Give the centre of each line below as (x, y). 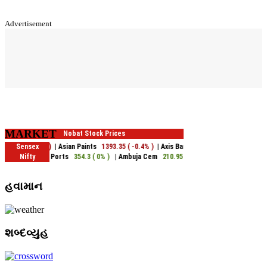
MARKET (31, 133)
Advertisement (28, 23)
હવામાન (24, 187)
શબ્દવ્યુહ (27, 232)
